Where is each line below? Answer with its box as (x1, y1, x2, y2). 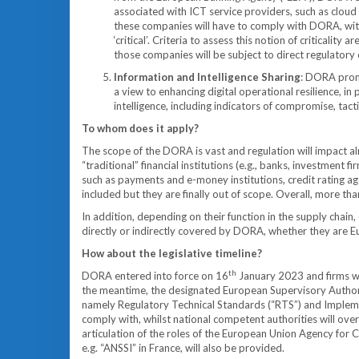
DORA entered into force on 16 (82, 269, 228, 282)
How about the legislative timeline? (82, 247, 262, 260)
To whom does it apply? (82, 122, 201, 135)
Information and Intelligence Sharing (114, 71, 301, 83)
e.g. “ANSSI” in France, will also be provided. (82, 341, 284, 354)
